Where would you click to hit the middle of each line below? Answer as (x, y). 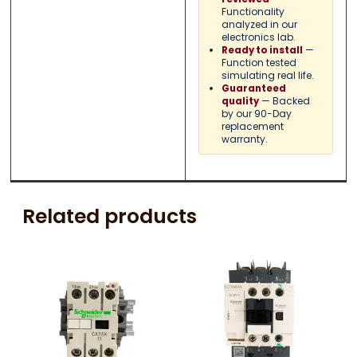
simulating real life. (267, 75)
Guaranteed (253, 88)
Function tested (259, 62)
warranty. (244, 139)
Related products (110, 216)
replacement (252, 126)
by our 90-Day (256, 113)
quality (240, 101)
